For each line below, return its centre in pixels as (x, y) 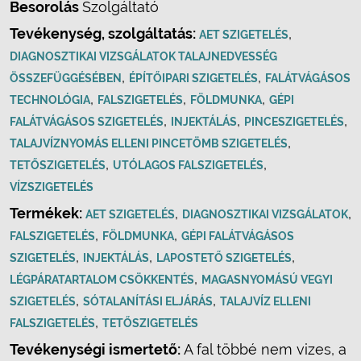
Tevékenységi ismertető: (95, 349)
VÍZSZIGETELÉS (52, 187)
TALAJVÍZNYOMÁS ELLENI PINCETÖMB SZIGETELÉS (149, 143)
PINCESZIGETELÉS (294, 122)
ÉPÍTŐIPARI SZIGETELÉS (193, 78)
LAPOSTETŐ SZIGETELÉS (224, 258)
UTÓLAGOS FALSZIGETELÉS (188, 165)
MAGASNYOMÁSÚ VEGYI (267, 280)
